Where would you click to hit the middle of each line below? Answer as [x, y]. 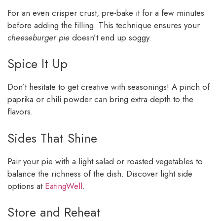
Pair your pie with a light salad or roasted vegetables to [105, 161]
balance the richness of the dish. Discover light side [100, 173]
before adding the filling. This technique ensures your [104, 25]
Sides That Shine [52, 138]
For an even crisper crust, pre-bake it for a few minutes [106, 13]
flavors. [20, 112]
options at [26, 186]
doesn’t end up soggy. [110, 37]
